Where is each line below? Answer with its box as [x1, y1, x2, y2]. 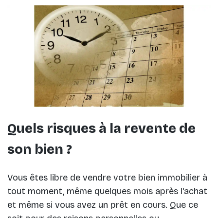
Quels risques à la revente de [7, 120, 196, 136]
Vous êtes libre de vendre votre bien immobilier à [7, 172, 207, 183]
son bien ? [7, 141, 72, 157]
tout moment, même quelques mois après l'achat [7, 186, 207, 197]
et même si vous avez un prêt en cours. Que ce [7, 200, 198, 211]
